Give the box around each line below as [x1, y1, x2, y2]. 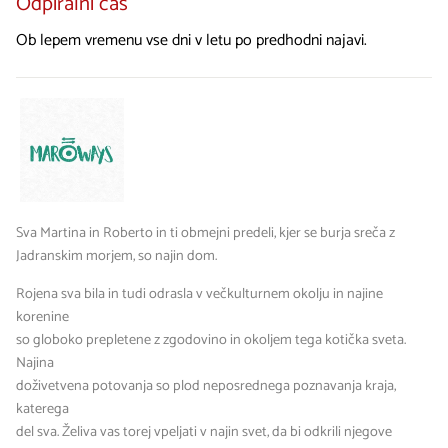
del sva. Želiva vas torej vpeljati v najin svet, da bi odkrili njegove [16, 419, 392, 444]
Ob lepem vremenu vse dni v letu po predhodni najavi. [16, 27, 367, 55]
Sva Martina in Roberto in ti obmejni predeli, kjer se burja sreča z [16, 221, 395, 246]
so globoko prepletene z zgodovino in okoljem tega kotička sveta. [16, 327, 406, 352]
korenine [16, 304, 69, 329]
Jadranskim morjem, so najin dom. [16, 244, 217, 269]
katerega [16, 396, 69, 421]
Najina [16, 350, 54, 375]
